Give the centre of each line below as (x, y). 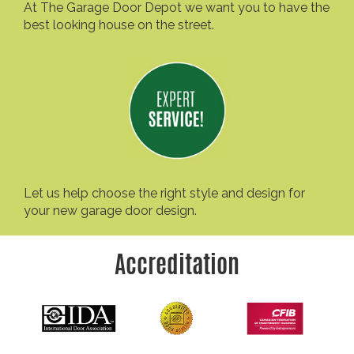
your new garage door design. (110, 211)
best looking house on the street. (119, 25)
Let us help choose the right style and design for (164, 194)
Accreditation (177, 265)
